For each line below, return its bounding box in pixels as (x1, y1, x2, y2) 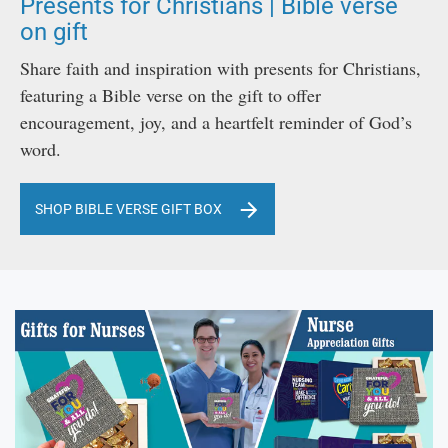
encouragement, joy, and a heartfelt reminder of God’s (20, 110, 412, 135)
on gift (20, 18, 88, 47)
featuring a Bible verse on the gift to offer (20, 83, 321, 108)
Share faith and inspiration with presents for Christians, (20, 56, 421, 81)
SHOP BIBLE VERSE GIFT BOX (35, 201, 222, 218)
